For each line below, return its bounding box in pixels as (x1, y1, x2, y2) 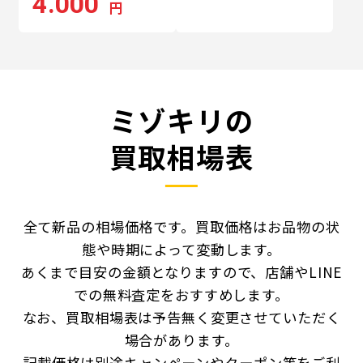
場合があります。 (124, 329, 239, 350)
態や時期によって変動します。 (81, 238, 282, 259)
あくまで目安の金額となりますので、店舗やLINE (20, 261, 343, 282)
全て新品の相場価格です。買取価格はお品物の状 (23, 216, 340, 237)
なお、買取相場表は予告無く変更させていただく (22, 306, 341, 327)
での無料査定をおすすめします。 (74, 284, 289, 305)
